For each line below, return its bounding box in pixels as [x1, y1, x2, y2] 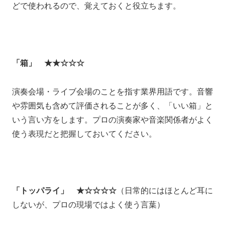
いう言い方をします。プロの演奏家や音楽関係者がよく [12, 115, 213, 124]
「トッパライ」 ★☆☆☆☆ [12, 186, 117, 195]
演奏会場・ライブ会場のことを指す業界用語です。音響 [12, 87, 213, 96]
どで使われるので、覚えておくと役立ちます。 [12, 2, 181, 11]
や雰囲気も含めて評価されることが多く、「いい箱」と [12, 101, 213, 110]
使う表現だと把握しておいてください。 [12, 129, 157, 138]
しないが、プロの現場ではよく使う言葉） [12, 200, 165, 209]
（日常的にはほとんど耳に [117, 186, 213, 195]
